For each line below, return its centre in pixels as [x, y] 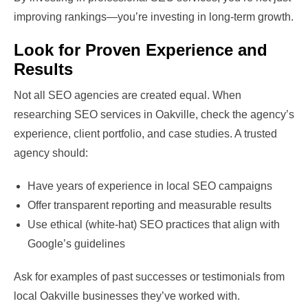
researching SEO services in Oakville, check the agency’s [154, 115]
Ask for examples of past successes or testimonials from [149, 277]
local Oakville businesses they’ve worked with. [127, 296]
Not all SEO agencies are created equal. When [128, 96]
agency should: [51, 153]
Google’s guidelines [76, 244]
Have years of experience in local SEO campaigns [150, 186]
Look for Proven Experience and [141, 50]
